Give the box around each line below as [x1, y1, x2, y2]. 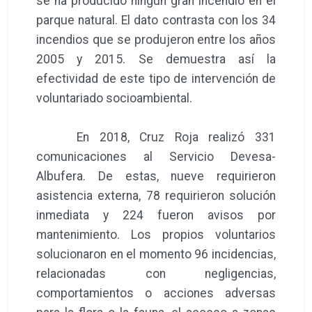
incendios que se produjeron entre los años [36, 32, 276, 47]
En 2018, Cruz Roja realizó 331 [36, 130, 276, 144]
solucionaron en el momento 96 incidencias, [36, 247, 276, 261]
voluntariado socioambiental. [36, 91, 192, 105]
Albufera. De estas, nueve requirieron [36, 169, 276, 183]
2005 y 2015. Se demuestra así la [36, 52, 276, 66]
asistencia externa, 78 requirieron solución [36, 188, 276, 203]
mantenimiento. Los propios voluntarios [36, 227, 276, 242]
